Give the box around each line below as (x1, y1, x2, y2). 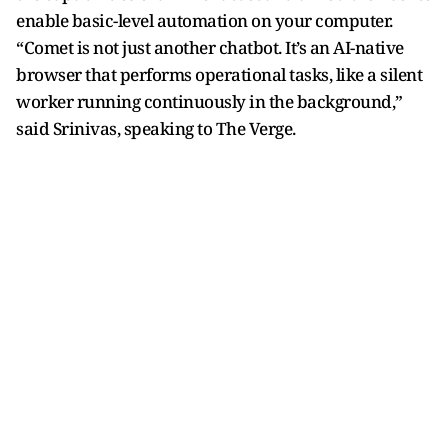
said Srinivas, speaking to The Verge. (16, 117, 296, 140)
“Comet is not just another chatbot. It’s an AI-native (16, 36, 404, 59)
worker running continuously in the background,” (16, 90, 403, 113)
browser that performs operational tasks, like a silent (16, 63, 422, 86)
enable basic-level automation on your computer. (16, 9, 393, 32)
